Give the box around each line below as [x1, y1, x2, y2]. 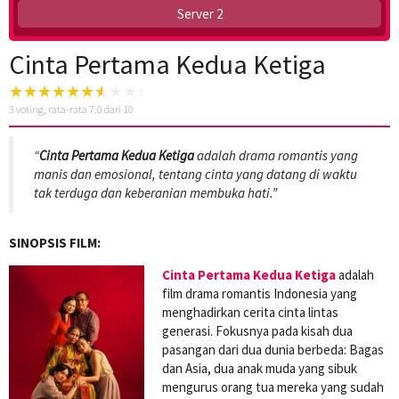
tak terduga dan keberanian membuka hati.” [34, 184, 277, 202]
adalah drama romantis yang [194, 147, 358, 165]
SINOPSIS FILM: [9, 233, 101, 251]
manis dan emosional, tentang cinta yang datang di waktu [34, 166, 357, 183]
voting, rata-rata [14, 102, 89, 116]
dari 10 [102, 102, 134, 116]
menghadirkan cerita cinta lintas [162, 303, 338, 321]
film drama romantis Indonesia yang [162, 284, 357, 302]
